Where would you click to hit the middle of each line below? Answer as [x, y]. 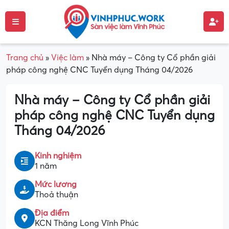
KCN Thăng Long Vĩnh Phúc [87, 223]
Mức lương [56, 184]
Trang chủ [25, 58]
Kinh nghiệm [58, 156]
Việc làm [67, 58]
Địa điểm [52, 213]
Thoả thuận [56, 194]
